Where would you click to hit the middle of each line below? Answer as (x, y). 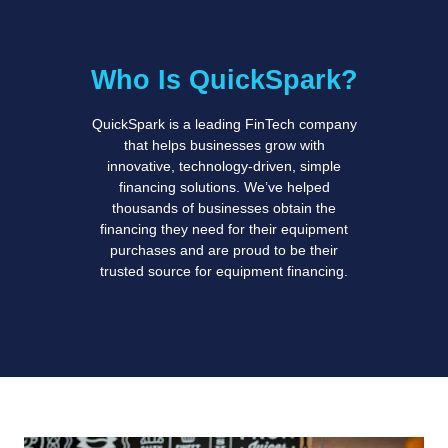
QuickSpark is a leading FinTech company (224, 123)
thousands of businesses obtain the (224, 207)
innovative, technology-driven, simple (224, 165)
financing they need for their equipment (224, 228)
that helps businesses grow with (224, 144)
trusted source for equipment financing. (224, 270)
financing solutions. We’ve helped (224, 186)
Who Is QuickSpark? (224, 79)
